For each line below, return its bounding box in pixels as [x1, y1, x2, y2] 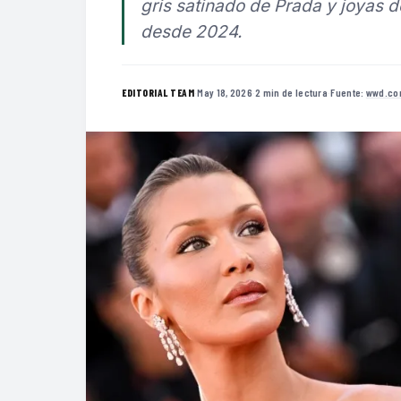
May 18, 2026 [197, 85, 252, 98]
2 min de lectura [255, 85, 328, 98]
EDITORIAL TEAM [122, 86, 194, 98]
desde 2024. [141, 21, 242, 42]
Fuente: [330, 85, 366, 98]
